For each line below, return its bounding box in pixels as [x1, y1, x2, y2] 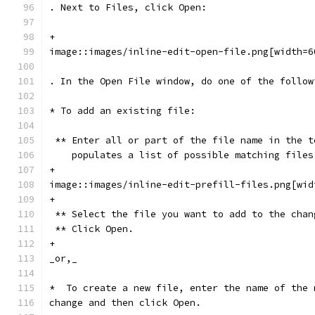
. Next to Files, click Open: [49, 1, 207, 13]
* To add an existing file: [49, 105, 195, 117]
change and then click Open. [49, 297, 201, 309]
